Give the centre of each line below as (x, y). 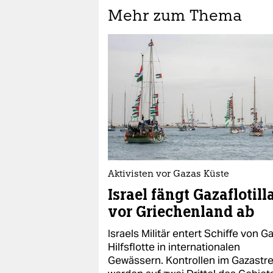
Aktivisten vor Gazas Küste (168, 175)
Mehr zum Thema (175, 17)
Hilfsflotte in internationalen (174, 247)
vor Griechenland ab (181, 212)
